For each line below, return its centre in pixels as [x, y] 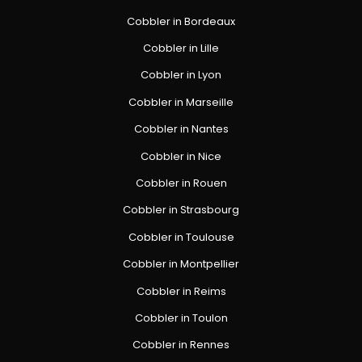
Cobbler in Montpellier [181, 264]
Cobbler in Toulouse [181, 237]
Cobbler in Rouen [181, 183]
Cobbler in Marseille [181, 102]
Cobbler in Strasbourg [181, 210]
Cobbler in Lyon [181, 75]
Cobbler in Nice [181, 156]
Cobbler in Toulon [181, 318]
